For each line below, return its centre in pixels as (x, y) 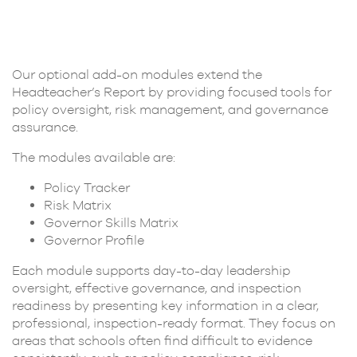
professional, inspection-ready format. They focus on (174, 322)
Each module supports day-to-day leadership (151, 270)
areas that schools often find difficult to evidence (162, 340)
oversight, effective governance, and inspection (157, 287)
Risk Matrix (78, 204)
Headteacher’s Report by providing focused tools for (172, 91)
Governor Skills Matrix (111, 222)
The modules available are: (94, 157)
